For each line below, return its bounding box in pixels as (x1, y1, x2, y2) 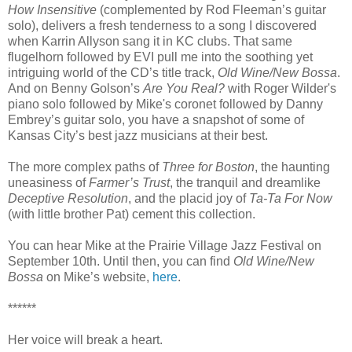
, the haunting (255, 159, 330, 174)
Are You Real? (143, 81, 225, 95)
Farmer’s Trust (89, 175, 170, 189)
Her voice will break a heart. (8, 332, 163, 346)
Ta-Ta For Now (249, 191, 332, 205)
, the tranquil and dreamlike (170, 175, 321, 189)
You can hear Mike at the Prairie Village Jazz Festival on (8, 238, 321, 252)
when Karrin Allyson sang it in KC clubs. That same (8, 34, 292, 48)
